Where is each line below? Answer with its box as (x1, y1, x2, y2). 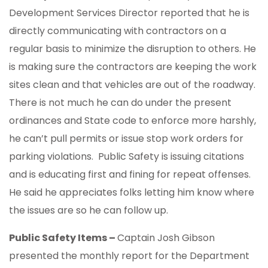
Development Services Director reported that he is (9, 6, 249, 20)
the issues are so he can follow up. (9, 203, 168, 218)
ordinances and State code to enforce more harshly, (9, 114, 256, 128)
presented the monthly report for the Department (9, 249, 249, 263)
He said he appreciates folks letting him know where (9, 185, 254, 200)
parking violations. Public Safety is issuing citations (9, 150, 244, 164)
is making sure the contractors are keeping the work (9, 60, 257, 74)
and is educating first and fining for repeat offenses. (9, 167, 251, 182)
